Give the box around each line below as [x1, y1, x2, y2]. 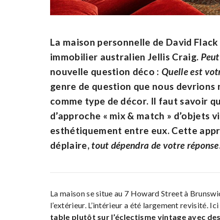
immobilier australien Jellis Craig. [50, 51, 201, 63]
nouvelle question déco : [50, 66, 162, 78]
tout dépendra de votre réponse [91, 139, 219, 151]
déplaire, [50, 139, 92, 151]
